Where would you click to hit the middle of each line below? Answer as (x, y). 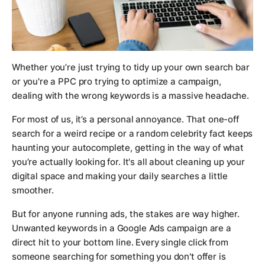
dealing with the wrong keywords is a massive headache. (130, 95)
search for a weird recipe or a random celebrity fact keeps (132, 133)
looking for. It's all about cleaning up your (159, 161)
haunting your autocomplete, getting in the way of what (128, 147)
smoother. (33, 190)
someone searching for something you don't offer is (119, 256)
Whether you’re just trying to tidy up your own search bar (131, 67)
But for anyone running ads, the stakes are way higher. (126, 214)
